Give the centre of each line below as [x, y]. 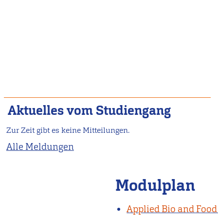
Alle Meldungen [40, 146]
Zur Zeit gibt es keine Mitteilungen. [68, 130]
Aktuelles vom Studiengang [89, 111]
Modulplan [155, 185]
